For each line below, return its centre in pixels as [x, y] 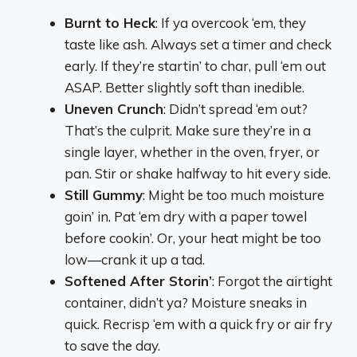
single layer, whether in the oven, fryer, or [192, 152]
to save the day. [112, 346]
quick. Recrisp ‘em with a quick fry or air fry [198, 324]
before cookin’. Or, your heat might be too [193, 238]
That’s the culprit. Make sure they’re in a [188, 131]
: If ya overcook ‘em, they [231, 23]
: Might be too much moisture [233, 195]
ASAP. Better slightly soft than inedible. [184, 88]
